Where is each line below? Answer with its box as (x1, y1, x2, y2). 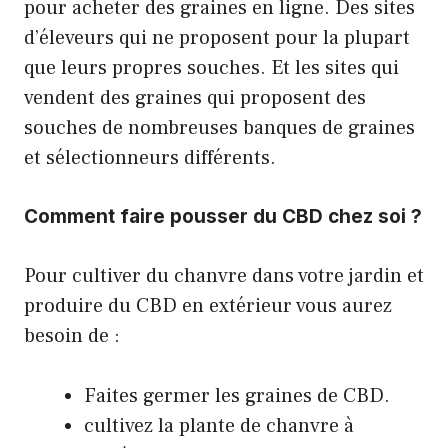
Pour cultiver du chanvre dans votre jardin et (24, 262, 424, 289)
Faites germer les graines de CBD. (84, 382, 390, 409)
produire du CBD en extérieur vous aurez (24, 292, 392, 319)
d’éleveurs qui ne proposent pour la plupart (24, 24, 410, 51)
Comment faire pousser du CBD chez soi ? (24, 204, 422, 228)
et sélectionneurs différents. (24, 144, 276, 171)
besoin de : (24, 322, 120, 349)
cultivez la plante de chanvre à (84, 412, 354, 439)
